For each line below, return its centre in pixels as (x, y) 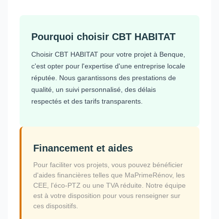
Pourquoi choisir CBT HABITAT (103, 36)
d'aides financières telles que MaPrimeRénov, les (109, 175)
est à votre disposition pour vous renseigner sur (107, 195)
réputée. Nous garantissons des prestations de (104, 77)
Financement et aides (83, 148)
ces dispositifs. (56, 206)
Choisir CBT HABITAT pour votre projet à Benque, (108, 54)
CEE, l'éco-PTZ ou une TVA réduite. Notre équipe (109, 185)
